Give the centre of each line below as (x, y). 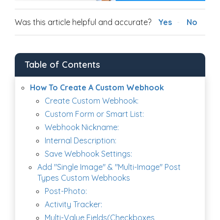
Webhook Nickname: (82, 127)
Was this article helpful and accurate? (83, 22)
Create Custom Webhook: (92, 101)
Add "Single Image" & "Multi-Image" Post (109, 167)
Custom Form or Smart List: (94, 114)
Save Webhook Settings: (88, 154)
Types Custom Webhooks (84, 178)
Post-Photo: (66, 191)
